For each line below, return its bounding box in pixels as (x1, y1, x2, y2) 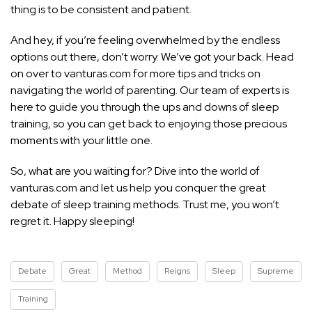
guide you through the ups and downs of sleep (49, 100, 279, 115)
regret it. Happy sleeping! (10, 214, 134, 229)
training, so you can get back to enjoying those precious (10, 116, 287, 132)
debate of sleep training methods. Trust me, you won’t (10, 197, 279, 212)
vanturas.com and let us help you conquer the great (10, 180, 266, 196)
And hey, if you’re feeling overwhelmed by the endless (10, 33, 280, 48)
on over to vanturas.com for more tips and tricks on (10, 66, 260, 81)
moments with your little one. (10, 133, 153, 148)
